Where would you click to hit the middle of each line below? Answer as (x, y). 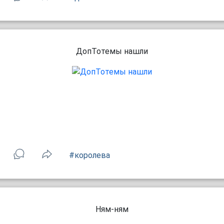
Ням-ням (112, 209)
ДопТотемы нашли (112, 51)
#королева (89, 155)
